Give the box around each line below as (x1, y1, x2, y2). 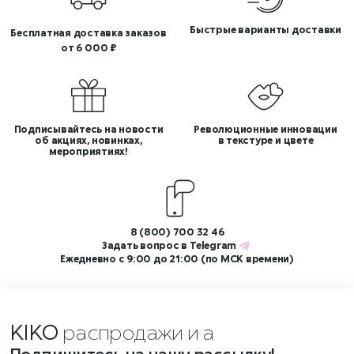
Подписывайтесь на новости (13, 123, 164, 135)
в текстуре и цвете (217, 134, 314, 146)
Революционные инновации (194, 123, 337, 135)
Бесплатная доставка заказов (10, 27, 167, 39)
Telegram (190, 239, 237, 251)
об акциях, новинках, (35, 134, 142, 146)
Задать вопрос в (101, 239, 190, 251)
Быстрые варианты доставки (190, 24, 341, 36)
